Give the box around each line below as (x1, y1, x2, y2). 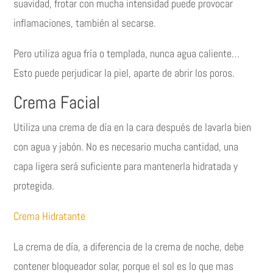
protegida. (13, 179, 55, 193)
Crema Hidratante (13, 209, 86, 224)
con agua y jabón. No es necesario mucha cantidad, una (13, 140, 239, 154)
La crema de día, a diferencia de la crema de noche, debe (13, 239, 244, 254)
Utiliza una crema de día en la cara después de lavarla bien (13, 120, 252, 135)
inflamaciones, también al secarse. (13, 16, 157, 30)
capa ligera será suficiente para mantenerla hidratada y (13, 159, 238, 174)
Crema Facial (13, 91, 101, 115)
